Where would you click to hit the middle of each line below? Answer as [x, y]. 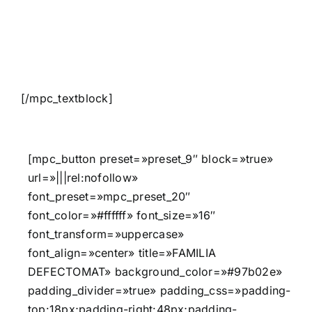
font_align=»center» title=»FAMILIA [122, 252]
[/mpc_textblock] [67, 98]
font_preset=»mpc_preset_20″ [109, 196]
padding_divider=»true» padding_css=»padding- [159, 290]
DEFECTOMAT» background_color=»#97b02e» [155, 271]
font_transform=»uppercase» [106, 234]
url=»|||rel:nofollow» [83, 177]
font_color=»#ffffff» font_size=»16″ [122, 215]
